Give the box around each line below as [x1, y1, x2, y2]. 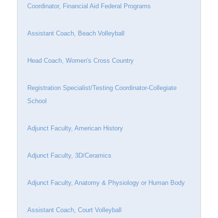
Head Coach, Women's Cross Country [27, 57, 134, 64]
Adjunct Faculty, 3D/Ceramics [27, 152, 111, 159]
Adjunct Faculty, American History [27, 125, 123, 132]
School [27, 97, 47, 105]
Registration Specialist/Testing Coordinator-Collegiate [27, 84, 177, 91]
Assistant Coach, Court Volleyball [27, 206, 122, 214]
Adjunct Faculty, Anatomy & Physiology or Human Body [27, 179, 185, 186]
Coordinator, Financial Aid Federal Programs [27, 2, 151, 10]
